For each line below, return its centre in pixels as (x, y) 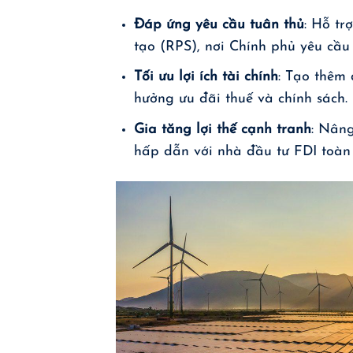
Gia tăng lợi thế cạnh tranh (223, 130)
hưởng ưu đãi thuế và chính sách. (241, 99)
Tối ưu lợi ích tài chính (206, 77)
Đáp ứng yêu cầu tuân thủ (219, 24)
